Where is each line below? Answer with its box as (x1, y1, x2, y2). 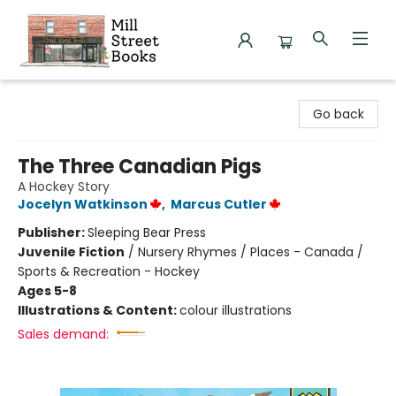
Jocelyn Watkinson (18, 195, 148, 213)
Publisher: (18, 224, 88, 241)
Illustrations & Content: (18, 301, 179, 319)
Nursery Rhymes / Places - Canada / (138, 243, 363, 261)
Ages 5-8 (18, 282, 77, 300)
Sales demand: (18, 325, 109, 343)
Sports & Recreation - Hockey (18, 263, 200, 280)
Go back (313, 105, 364, 123)
